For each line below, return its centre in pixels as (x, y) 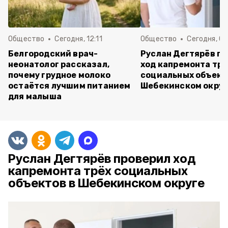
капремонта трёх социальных (98, 171)
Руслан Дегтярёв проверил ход (102, 159)
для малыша (35, 96)
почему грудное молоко (60, 75)
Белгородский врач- (53, 54)
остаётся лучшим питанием (69, 86)
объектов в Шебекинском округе (106, 183)
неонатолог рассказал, (59, 64)
